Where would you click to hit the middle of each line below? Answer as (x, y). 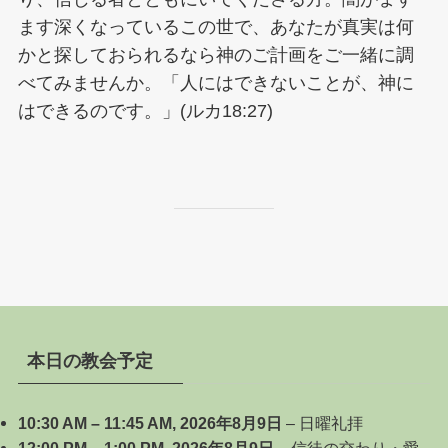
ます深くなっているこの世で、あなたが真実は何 (215, 26)
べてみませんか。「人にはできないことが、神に (215, 82)
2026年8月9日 (230, 423)
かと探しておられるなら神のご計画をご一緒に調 (215, 54)
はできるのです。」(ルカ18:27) (145, 110)
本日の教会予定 (89, 361)
